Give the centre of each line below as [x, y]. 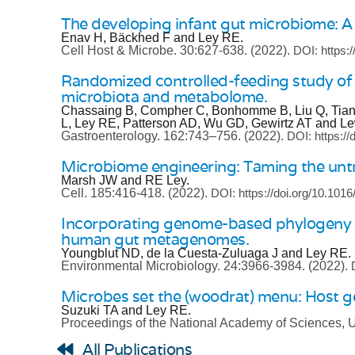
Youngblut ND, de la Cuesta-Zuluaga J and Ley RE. [206, 253]
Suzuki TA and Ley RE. [126, 310]
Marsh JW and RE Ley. [125, 180]
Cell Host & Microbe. [120, 50]
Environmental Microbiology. [142, 266]
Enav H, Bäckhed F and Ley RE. [152, 38]
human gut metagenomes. [155, 239]
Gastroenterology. [112, 136]
